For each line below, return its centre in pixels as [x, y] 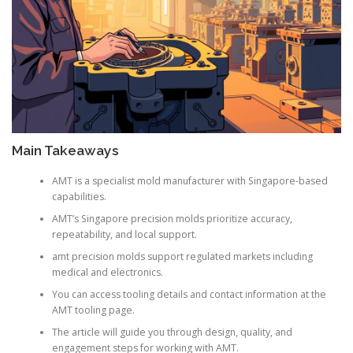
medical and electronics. [107, 272]
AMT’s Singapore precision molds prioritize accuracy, [172, 218]
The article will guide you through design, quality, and [172, 332]
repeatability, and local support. [124, 234]
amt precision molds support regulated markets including [182, 256]
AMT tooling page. [93, 310]
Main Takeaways [65, 151]
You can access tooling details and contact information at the [189, 294]
